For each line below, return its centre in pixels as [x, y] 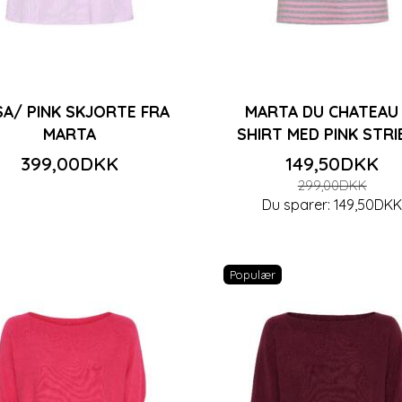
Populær [252, 274]
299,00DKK [332, 185]
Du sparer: [298, 204]
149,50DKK [332, 163]
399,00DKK [70, 163]
